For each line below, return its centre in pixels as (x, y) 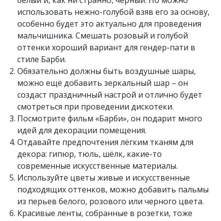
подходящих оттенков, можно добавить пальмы (113, 190)
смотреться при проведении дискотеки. (95, 107)
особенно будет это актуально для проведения (109, 24)
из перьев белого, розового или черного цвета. (110, 202)
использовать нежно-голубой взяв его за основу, (113, 12)
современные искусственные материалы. (97, 166)
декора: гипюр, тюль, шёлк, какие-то (90, 154)
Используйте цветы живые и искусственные (104, 178)
